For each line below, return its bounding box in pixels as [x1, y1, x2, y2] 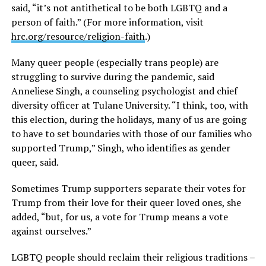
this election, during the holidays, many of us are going [11, 113, 246, 126]
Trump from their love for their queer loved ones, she [11, 196, 241, 210]
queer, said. [11, 156, 59, 169]
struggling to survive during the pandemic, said [11, 70, 214, 84]
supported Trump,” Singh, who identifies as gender [11, 141, 230, 155]
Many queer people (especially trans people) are [11, 56, 218, 69]
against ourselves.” [11, 224, 91, 238]
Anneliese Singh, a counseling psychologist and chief [11, 84, 237, 98]
